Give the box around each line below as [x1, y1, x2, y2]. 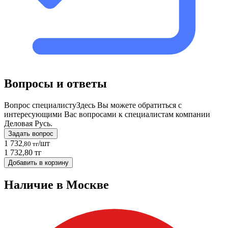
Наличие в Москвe [4, 178, 109, 191]
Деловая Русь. [4, 119, 52, 128]
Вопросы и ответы [4, 76, 107, 90]
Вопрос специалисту [4, 100, 76, 109]
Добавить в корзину [8, 158, 69, 166]
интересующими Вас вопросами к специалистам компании [4, 109, 210, 119]
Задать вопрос [8, 129, 53, 137]
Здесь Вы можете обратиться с [76, 100, 182, 109]
